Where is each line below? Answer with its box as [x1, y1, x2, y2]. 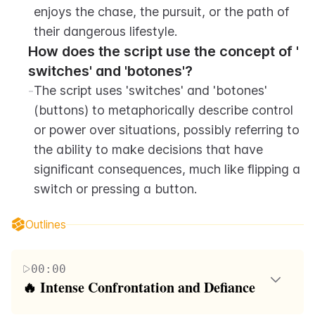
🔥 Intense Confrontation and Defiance [22, 277, 255, 297]
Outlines [25, 217, 66, 231]
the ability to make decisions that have [34, 142, 263, 157]
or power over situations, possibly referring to [34, 122, 300, 137]
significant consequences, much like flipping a [34, 162, 300, 176]
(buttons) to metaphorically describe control [34, 103, 293, 117]
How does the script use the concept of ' [28, 43, 299, 60]
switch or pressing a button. [34, 181, 197, 196]
